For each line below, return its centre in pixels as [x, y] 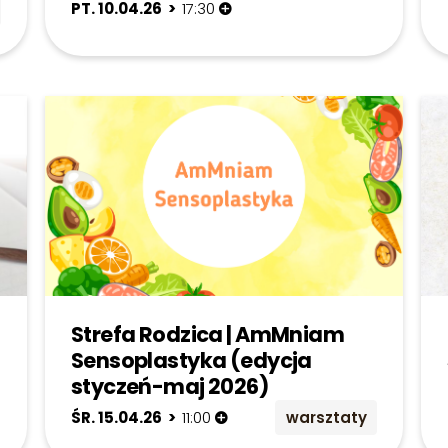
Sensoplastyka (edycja [191, 361]
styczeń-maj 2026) [169, 387]
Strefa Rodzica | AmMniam [207, 335]
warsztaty [326, 418]
